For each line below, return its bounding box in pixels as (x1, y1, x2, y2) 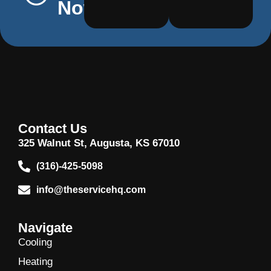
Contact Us (18, 120, 87, 136)
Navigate (18, 220, 73, 236)
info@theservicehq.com (36, 184, 146, 195)
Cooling (18, 237, 52, 249)
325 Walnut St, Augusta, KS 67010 (18, 137, 180, 149)
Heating (18, 256, 53, 268)
